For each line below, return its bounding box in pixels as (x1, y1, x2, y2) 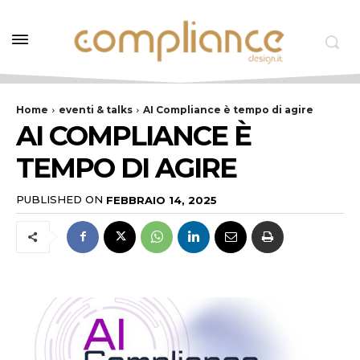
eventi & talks (59, 104, 133, 117)
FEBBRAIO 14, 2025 (106, 193, 217, 207)
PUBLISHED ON (16, 193, 103, 207)
